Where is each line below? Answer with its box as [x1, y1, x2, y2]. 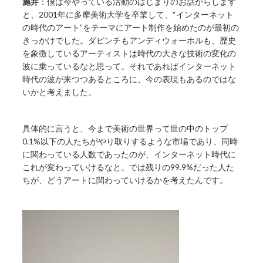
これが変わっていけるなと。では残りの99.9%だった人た [22, 162, 235, 173]
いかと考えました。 [22, 87, 97, 97]
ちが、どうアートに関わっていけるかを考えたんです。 [22, 175, 228, 186]
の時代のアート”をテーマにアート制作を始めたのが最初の [22, 22, 240, 33]
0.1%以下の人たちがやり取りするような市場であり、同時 [22, 136, 238, 147]
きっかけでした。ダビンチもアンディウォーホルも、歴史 [22, 35, 237, 46]
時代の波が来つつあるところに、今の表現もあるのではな [22, 74, 237, 85]
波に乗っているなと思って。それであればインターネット [22, 61, 237, 72]
